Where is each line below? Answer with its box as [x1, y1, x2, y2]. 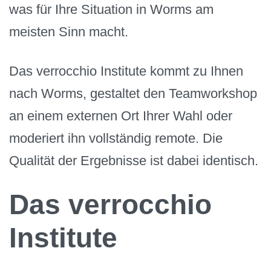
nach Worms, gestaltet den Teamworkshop [9, 85, 257, 101]
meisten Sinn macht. [9, 24, 128, 40]
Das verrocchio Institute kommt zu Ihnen [9, 63, 243, 79]
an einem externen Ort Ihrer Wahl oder [9, 108, 232, 123]
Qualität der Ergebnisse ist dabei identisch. [9, 152, 258, 168]
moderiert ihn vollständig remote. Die [9, 130, 223, 146]
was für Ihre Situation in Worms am [9, 2, 214, 18]
